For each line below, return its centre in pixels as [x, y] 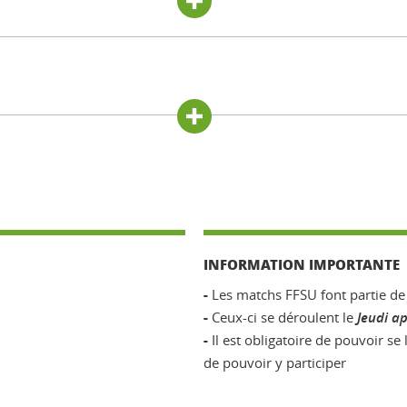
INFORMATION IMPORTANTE [302, 264]
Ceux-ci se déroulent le [283, 317]
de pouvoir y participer [275, 362]
